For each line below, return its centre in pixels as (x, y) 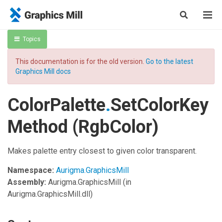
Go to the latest (169, 61)
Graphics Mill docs (43, 71)
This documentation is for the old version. (81, 61)
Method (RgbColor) (83, 127)
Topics (31, 39)
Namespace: (31, 170)
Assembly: (27, 182)
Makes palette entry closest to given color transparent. (102, 151)
